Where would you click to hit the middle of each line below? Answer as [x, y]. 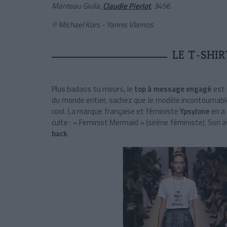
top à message [159, 89]
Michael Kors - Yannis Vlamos [106, 25]
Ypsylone [195, 111]
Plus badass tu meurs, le [93, 89]
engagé [199, 89]
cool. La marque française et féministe [116, 111]
